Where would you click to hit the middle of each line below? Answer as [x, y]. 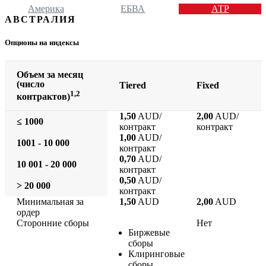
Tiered [133, 85]
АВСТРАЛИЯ [40, 19]
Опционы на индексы [42, 42]
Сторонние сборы [53, 223]
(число [31, 84]
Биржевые [149, 233]
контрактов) [43, 97]
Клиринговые [156, 254]
